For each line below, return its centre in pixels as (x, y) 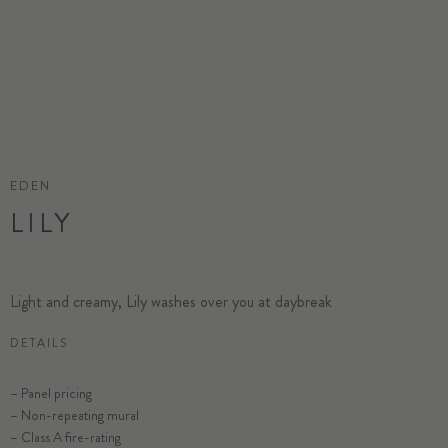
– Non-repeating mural (74, 414)
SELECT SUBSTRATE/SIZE (214, 437)
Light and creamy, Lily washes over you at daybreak (171, 301)
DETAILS (39, 342)
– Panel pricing (51, 392)
